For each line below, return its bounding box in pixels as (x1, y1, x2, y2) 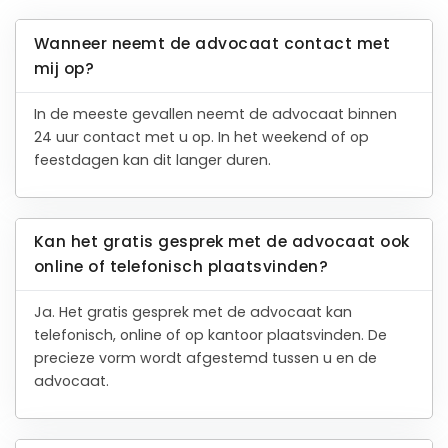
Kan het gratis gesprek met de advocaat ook (33, 231, 410, 253)
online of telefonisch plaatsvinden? (33, 256, 329, 278)
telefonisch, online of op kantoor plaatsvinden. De (33, 325, 387, 346)
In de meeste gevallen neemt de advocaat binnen (33, 104, 397, 125)
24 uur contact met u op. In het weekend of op (33, 127, 369, 148)
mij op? (33, 58, 95, 79)
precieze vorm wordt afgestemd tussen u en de (33, 348, 377, 369)
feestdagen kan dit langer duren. (33, 150, 271, 171)
